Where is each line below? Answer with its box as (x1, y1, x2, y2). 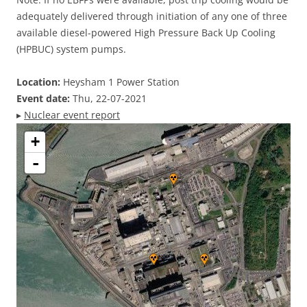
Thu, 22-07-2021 (70, 92, 147, 105)
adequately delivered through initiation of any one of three (16, 10, 287, 23)
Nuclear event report (24, 108, 120, 121)
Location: (16, 75, 60, 88)
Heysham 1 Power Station (60, 75, 180, 88)
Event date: (16, 92, 70, 105)
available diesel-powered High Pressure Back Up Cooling (16, 26, 275, 39)
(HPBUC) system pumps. (16, 42, 126, 56)
